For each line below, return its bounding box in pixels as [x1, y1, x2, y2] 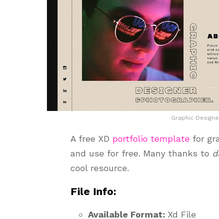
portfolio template [112, 133, 190, 144]
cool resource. [70, 163, 129, 173]
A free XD [70, 133, 112, 144]
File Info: [70, 185, 116, 197]
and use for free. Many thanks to [70, 148, 212, 158]
